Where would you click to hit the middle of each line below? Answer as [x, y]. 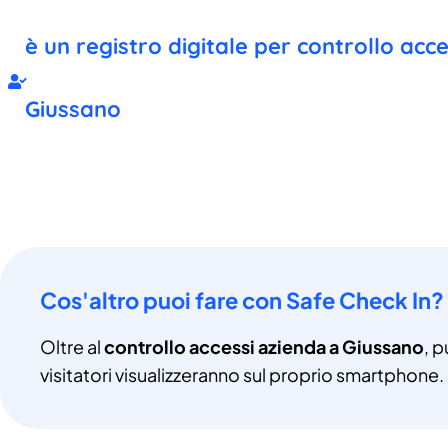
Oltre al [72, 346]
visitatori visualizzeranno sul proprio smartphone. [242, 374]
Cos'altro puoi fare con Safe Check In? [242, 299]
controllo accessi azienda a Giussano [264, 346]
